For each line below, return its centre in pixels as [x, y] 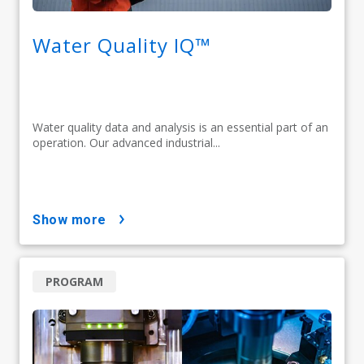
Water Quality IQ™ [121, 45]
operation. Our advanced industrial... [126, 143]
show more [74, 220]
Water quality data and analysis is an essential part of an [180, 128]
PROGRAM [74, 282]
